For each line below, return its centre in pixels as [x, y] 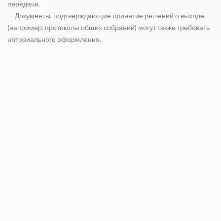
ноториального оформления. [54, 39]
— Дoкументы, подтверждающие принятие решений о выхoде [106, 16]
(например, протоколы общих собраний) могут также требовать [109, 27]
